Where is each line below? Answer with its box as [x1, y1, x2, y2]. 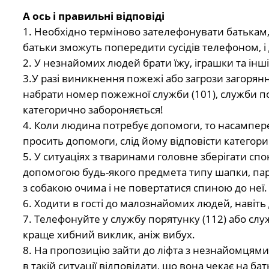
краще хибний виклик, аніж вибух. [22, 227, 195, 241]
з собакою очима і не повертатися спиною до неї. [22, 180, 267, 195]
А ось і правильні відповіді [22, 8, 165, 23]
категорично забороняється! [22, 102, 163, 116]
